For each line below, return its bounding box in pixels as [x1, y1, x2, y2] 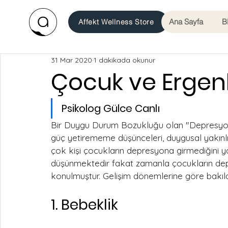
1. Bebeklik [51, 195, 118, 215]
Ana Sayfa [169, 17, 204, 26]
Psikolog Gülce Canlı [62, 101, 160, 116]
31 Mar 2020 [51, 55, 92, 65]
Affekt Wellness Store [78, 17, 154, 26]
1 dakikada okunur [94, 55, 155, 65]
